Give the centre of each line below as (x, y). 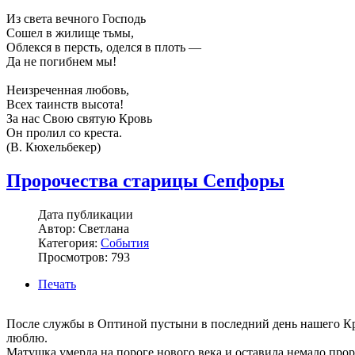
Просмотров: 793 (84, 258)
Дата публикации (86, 215)
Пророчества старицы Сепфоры (145, 181)
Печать (57, 284)
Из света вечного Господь (76, 19)
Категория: (69, 243)
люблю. (27, 338)
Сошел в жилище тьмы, (70, 33)
